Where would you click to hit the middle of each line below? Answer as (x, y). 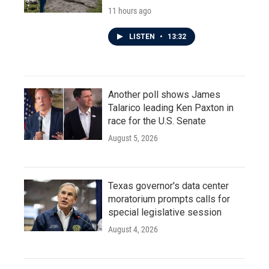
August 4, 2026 (133, 229)
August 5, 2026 (133, 138)
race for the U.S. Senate (157, 121)
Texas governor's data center (168, 186)
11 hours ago (130, 11)
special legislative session (165, 212)
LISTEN (143, 37)
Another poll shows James (164, 95)
